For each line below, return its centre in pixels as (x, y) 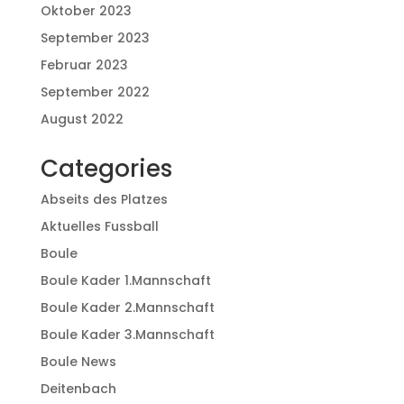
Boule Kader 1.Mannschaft (125, 280)
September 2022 (95, 92)
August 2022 (82, 119)
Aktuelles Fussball (99, 226)
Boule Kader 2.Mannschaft (127, 307)
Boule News (78, 361)
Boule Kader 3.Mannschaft (127, 334)
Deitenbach (78, 388)
